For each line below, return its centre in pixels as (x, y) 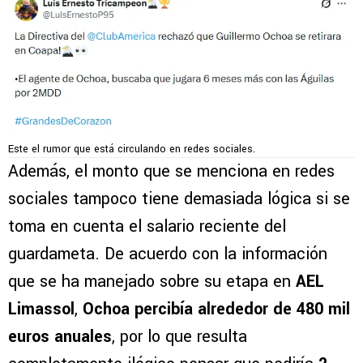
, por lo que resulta (179, 336)
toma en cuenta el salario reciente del (147, 226)
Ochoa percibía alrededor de (187, 309)
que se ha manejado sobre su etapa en (152, 281)
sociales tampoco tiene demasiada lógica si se (179, 199)
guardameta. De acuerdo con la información (168, 254)
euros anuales (60, 336)
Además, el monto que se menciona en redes (171, 171)
